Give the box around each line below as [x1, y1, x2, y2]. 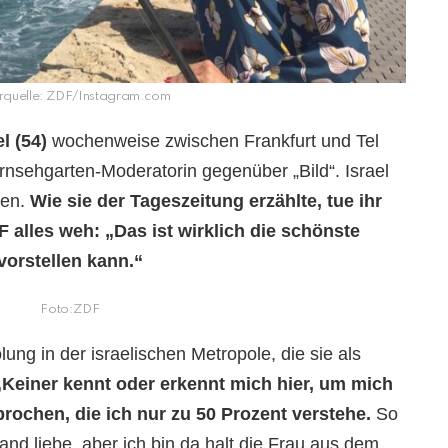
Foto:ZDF [40, 302, 100, 316]
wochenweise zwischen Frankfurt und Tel [52, 130, 379, 151]
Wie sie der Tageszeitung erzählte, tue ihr [30, 190, 382, 211]
